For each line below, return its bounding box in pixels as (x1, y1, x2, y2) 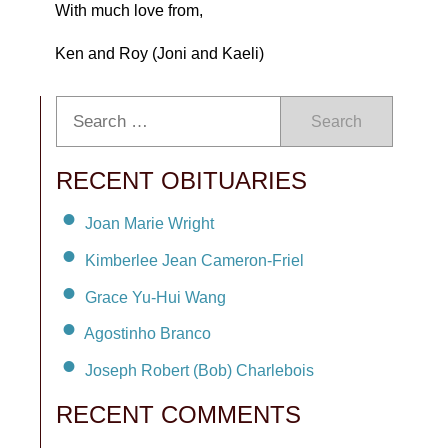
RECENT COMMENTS (56, 401, 301, 429)
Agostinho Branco (84, 325, 211, 343)
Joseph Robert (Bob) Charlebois (85, 362, 314, 380)
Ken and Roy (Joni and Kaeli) (55, 45, 264, 62)
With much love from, (55, 2, 203, 19)
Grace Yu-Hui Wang (85, 288, 226, 306)
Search (311, 113, 362, 130)
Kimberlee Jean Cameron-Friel (85, 251, 304, 269)
